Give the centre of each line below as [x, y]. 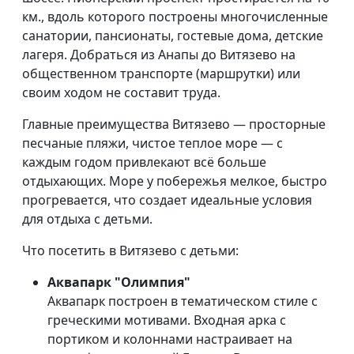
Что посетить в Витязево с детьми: [130, 250]
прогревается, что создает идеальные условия [167, 200]
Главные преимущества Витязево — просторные [174, 124]
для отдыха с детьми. [87, 219]
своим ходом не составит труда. [121, 92]
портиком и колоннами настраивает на [170, 339]
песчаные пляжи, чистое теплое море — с [153, 143]
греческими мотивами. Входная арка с [167, 320]
